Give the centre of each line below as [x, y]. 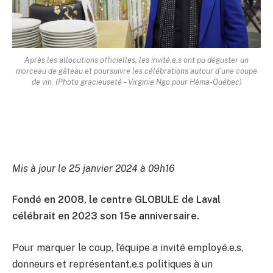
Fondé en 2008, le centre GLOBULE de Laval [116, 200]
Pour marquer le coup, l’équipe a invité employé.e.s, [128, 247]
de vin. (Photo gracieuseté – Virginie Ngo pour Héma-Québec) [136, 82]
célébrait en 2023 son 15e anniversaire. [106, 216]
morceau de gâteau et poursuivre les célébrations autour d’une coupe [136, 71]
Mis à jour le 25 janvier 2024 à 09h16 [94, 168]
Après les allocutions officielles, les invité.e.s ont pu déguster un [136, 60]
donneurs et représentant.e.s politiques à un [112, 264]
